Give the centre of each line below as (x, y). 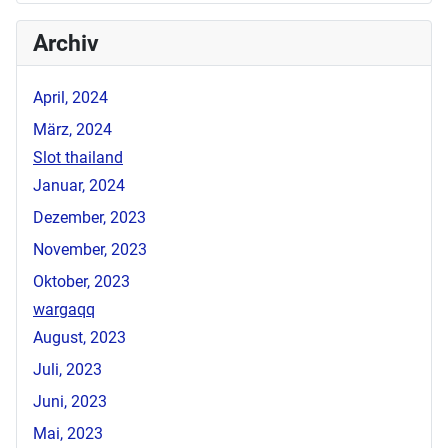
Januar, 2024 (79, 186)
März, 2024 (72, 130)
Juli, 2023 (67, 370)
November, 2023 (90, 250)
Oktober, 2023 (81, 282)
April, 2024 (70, 98)
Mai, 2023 (68, 434)
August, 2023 (79, 338)
